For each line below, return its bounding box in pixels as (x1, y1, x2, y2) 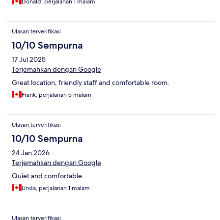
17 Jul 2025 (12, 55, 46, 64)
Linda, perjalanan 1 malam (22, 184, 90, 192)
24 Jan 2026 (12, 148, 50, 158)
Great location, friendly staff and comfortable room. (12, 78, 169, 87)
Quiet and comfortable (12, 171, 82, 181)
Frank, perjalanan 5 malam (22, 91, 91, 99)
